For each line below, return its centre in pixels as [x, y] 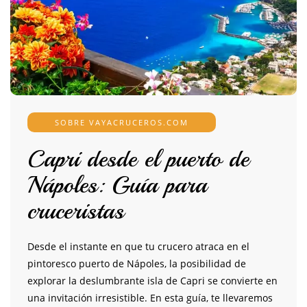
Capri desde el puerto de [138, 159]
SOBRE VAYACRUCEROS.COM [122, 123]
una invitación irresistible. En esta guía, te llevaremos [150, 298]
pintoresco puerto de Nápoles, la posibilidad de [137, 264]
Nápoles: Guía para [117, 185]
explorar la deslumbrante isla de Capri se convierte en [152, 281]
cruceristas [76, 211]
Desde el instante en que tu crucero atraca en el [138, 247]
